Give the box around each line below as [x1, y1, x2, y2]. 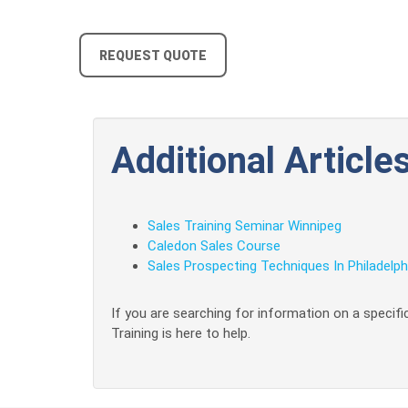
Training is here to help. [111, 325, 250, 342]
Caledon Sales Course [148, 238, 280, 254]
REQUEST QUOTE [94, 48, 212, 63]
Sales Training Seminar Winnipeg [148, 218, 342, 234]
